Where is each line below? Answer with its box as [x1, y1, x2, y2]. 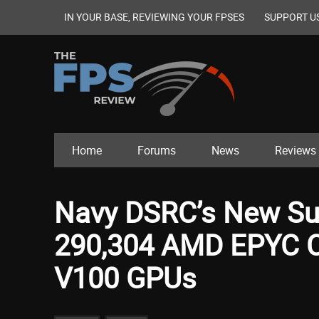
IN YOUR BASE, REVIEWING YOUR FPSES [64, 10, 244, 23]
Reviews [275, 142, 316, 159]
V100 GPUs [54, 258, 197, 298]
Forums [137, 142, 176, 159]
